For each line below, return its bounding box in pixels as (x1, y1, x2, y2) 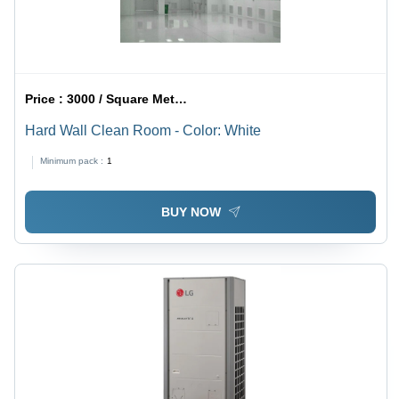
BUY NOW (160, 204, 221, 219)
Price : (25, 92, 68, 107)
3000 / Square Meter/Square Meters (67, 92, 175, 107)
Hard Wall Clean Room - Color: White (25, 123, 262, 139)
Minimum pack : (40, 156, 104, 167)
